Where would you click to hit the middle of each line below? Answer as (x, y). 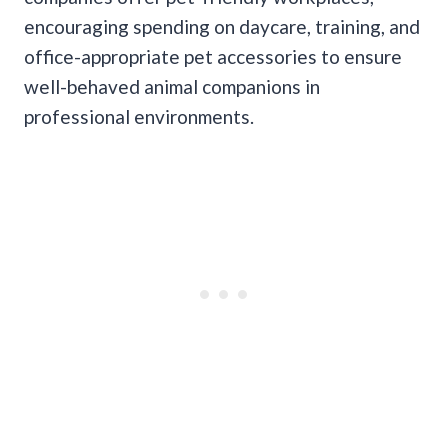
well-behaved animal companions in (172, 86)
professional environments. (139, 116)
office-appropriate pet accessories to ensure (213, 56)
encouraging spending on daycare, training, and (222, 26)
